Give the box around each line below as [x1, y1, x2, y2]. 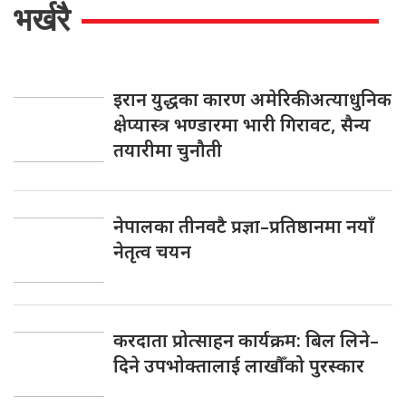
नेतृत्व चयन [113, 239, 191, 264]
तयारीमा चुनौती [113, 138, 222, 162]
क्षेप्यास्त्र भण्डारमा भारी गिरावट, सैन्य [113, 112, 371, 137]
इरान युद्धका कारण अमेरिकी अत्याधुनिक [113, 87, 391, 111]
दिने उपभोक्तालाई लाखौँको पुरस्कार [113, 353, 364, 378]
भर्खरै [14, 2, 70, 37]
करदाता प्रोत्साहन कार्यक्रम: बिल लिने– [113, 328, 379, 353]
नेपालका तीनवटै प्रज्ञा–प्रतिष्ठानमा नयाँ [113, 214, 374, 238]
